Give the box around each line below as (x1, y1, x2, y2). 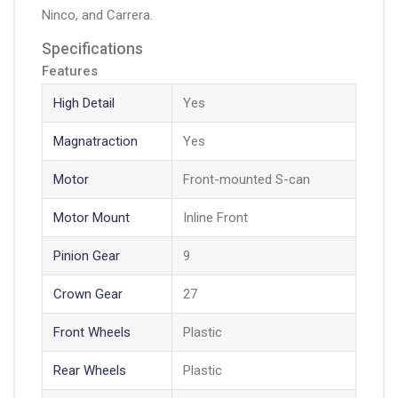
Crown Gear (52, 286, 123, 303)
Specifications (42, 40, 143, 59)
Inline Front (182, 210, 248, 227)
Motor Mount (52, 210, 130, 227)
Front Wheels (52, 324, 131, 341)
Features (42, 63, 98, 80)
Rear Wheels (52, 362, 126, 379)
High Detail (52, 95, 115, 112)
